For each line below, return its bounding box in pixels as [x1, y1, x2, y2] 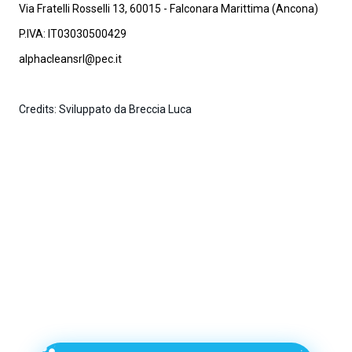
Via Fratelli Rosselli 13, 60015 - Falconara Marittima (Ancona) [19, 2, 318, 15]
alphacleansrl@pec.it [19, 52, 122, 65]
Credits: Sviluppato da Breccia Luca [19, 102, 192, 115]
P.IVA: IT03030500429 [19, 27, 126, 40]
